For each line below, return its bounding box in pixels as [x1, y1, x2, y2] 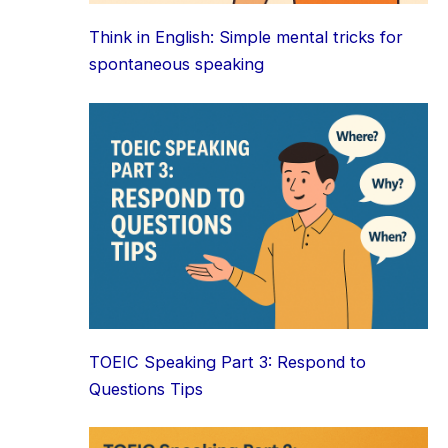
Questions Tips [89, 378, 204, 399]
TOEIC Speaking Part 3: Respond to [89, 351, 367, 372]
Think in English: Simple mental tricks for [89, 27, 404, 48]
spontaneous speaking [89, 54, 265, 75]
